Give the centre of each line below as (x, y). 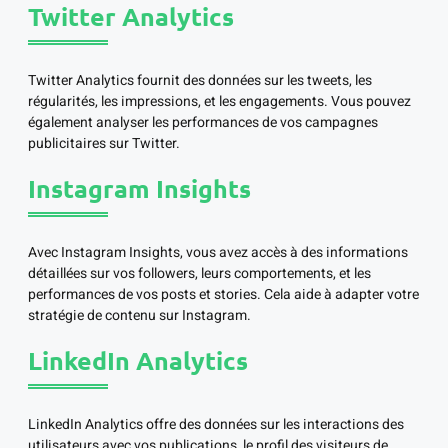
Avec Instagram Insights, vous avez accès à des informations (218, 253)
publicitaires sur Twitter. (104, 144)
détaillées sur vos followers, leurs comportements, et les (199, 274)
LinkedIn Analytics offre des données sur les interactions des (216, 425)
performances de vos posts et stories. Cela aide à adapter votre (223, 295)
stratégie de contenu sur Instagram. (139, 316)
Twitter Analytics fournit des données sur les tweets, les (200, 81)
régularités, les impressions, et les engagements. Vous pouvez (219, 102)
